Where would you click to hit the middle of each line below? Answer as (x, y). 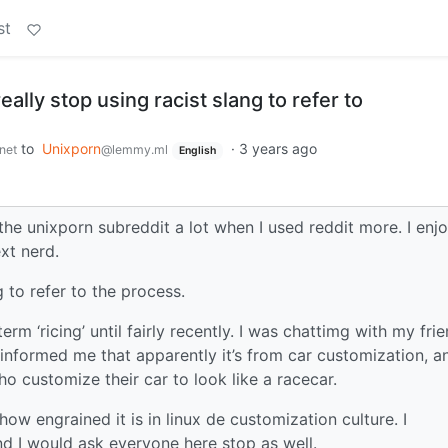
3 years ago (277, 148)
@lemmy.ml (134, 149)
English (197, 150)
